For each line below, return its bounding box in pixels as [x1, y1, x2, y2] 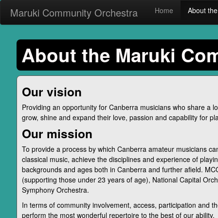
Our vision [21, 83, 82, 100]
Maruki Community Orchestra [10, 5, 138, 19]
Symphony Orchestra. [21, 185, 89, 195]
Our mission [21, 125, 92, 142]
